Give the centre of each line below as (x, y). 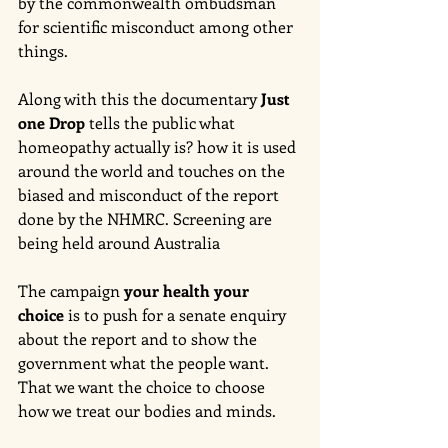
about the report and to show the (139, 338)
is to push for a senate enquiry (177, 314)
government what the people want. (145, 362)
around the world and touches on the (153, 170)
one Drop (51, 122)
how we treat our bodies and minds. (149, 410)
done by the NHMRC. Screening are (147, 218)
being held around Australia (121, 242)
